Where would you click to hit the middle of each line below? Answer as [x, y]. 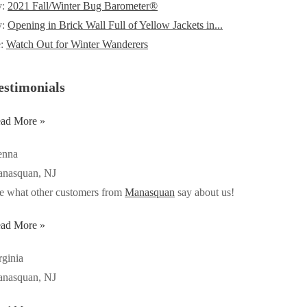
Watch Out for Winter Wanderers [77, 45]
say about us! [205, 193]
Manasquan [150, 193]
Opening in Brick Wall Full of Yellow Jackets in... [115, 25]
